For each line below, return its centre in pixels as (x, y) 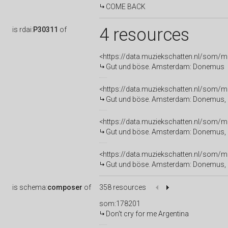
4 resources (144, 35)
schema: (33, 187)
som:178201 (120, 204)
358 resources (123, 187)
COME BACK (126, 7)
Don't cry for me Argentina (147, 214)
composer (65, 187)
